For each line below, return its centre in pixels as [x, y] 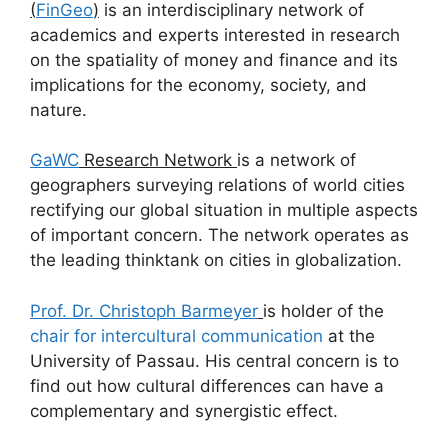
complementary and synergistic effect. [184, 410]
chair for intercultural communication [176, 335]
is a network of [296, 160]
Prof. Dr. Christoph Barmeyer [144, 310]
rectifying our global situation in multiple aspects [224, 210]
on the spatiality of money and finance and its [214, 59]
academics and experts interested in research [215, 34]
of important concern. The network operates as [219, 235]
